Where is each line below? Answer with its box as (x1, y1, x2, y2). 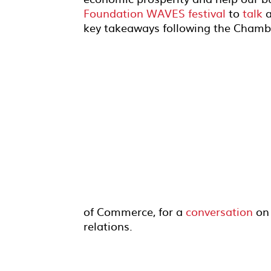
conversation (186, 203, 256, 220)
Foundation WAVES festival (83, 5, 226, 21)
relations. (83, 218, 132, 234)
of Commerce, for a (83, 203, 186, 220)
